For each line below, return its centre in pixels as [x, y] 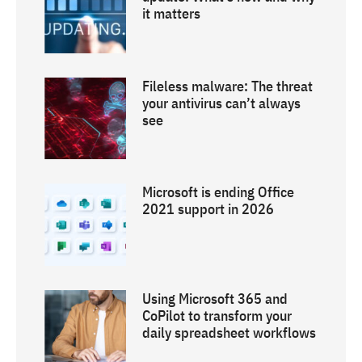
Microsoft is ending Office [219, 192]
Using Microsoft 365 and [215, 298]
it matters [172, 14]
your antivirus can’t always [222, 103]
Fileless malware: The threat [228, 86]
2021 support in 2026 [208, 209]
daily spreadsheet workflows [229, 332]
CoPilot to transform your [217, 315]
